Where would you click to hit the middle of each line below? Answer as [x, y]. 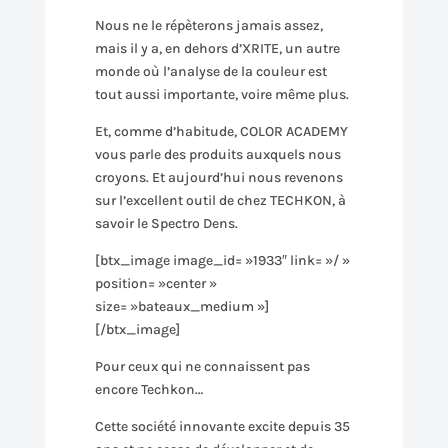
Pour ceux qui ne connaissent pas [202, 366]
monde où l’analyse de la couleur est [210, 71]
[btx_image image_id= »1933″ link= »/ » [222, 260]
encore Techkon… [148, 389]
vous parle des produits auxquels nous [217, 154]
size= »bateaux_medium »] [181, 306]
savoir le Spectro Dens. [166, 223]
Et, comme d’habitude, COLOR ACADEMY [221, 131]
